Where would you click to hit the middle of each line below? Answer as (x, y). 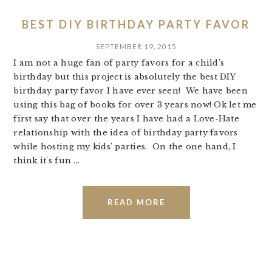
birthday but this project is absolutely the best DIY (124, 77)
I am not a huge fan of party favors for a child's (119, 63)
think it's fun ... (47, 161)
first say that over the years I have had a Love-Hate (126, 119)
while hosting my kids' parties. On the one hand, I (125, 147)
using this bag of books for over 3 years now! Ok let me (135, 105)
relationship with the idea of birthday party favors (126, 133)
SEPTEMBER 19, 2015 (136, 46)
